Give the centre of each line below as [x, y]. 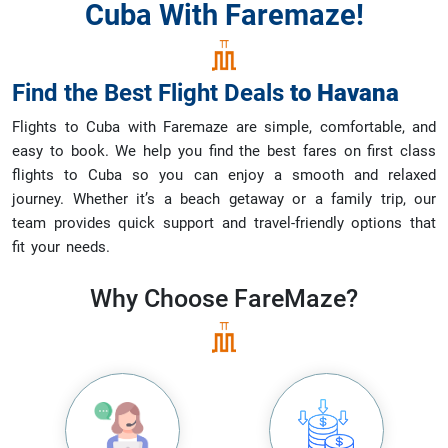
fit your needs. [61, 247]
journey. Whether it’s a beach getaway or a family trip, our [224, 199]
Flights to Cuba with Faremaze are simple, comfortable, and [224, 127]
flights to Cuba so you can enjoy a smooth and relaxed [224, 175]
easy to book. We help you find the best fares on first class [224, 151]
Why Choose [162, 298]
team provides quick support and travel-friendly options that [224, 223]
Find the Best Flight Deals [151, 93]
